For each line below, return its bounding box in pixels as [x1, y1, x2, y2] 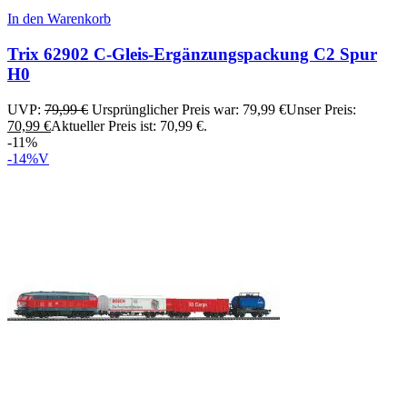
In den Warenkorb [7, 11, 111, 27]
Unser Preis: [286, 101, 356, 117]
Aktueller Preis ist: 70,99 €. [51, 117, 207, 134]
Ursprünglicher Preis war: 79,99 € [92, 101, 286, 117]
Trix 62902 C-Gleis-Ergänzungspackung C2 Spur [7, 45, 377, 65]
